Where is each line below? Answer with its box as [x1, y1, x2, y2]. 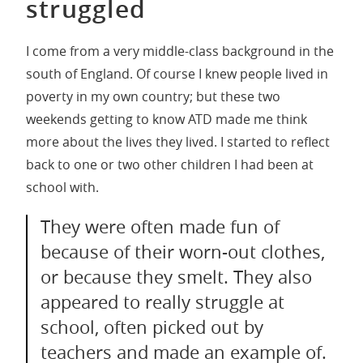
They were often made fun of [41, 215, 280, 240]
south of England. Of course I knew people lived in [26, 65, 328, 83]
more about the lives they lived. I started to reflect [26, 133, 330, 152]
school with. [26, 178, 99, 197]
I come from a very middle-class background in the [26, 42, 334, 61]
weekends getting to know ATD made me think [26, 110, 307, 129]
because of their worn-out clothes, [41, 240, 325, 265]
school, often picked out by [41, 315, 263, 340]
